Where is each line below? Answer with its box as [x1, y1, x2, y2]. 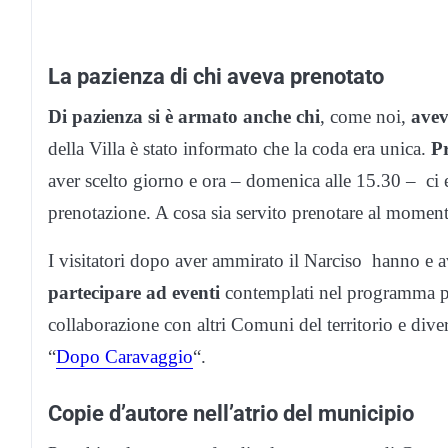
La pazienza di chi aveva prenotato [48, 62, 384, 89]
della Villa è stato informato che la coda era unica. [48, 137, 431, 159]
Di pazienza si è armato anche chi [48, 105, 320, 127]
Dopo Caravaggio [56, 345, 193, 367]
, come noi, [320, 105, 411, 127]
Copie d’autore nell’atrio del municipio [48, 399, 414, 426]
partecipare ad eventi [48, 281, 220, 303]
